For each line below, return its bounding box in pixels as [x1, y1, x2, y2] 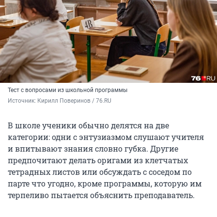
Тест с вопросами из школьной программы [8, 87, 127, 94]
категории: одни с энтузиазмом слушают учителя [8, 132, 204, 142]
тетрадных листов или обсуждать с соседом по [8, 167, 192, 177]
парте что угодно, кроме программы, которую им [8, 178, 201, 189]
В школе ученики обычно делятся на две [8, 120, 169, 131]
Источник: [8, 97, 37, 105]
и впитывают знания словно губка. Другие [8, 143, 178, 154]
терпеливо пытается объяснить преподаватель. [8, 190, 195, 201]
